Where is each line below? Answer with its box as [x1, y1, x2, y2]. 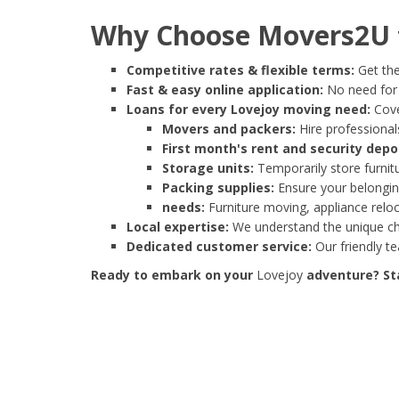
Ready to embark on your [91, 266, 256, 284]
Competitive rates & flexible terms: [126, 61, 354, 79]
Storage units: [162, 159, 254, 177]
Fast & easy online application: [126, 81, 323, 99]
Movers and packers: [162, 120, 296, 138]
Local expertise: [126, 218, 229, 236]
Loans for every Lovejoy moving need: [126, 101, 370, 118]
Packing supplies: [162, 179, 274, 197]
